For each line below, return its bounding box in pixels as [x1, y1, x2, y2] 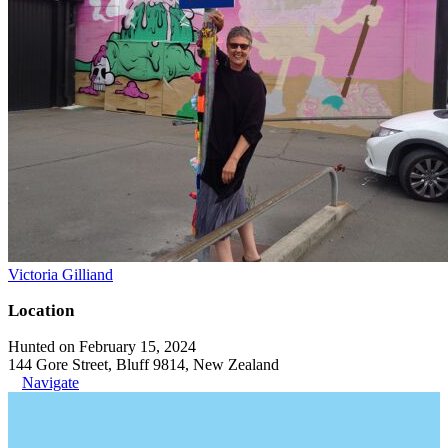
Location [8, 300, 74, 320]
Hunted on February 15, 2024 [8, 337, 196, 355]
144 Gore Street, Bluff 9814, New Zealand [8, 355, 279, 373]
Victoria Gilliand [8, 265, 113, 283]
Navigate [22, 373, 79, 391]
